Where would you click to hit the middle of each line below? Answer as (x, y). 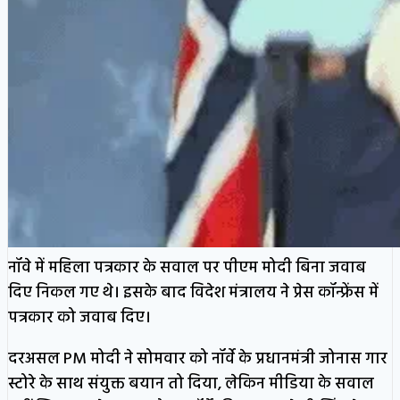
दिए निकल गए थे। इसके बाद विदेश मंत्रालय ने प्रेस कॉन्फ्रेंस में (193, 293)
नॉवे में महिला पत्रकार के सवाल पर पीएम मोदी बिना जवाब (187, 268)
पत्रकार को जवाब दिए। (79, 318)
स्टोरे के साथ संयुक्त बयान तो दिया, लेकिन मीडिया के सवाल (191, 384)
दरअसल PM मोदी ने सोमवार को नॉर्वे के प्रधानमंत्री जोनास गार (198, 359)
